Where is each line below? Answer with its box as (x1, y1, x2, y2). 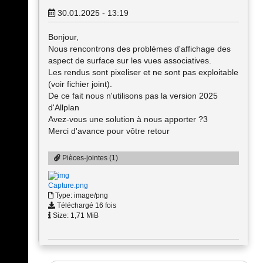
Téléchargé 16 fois (55, 201, 116, 210)
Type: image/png (53, 191, 108, 200)
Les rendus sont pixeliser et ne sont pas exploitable (48, 68, 238, 77)
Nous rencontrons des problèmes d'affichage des (48, 44, 231, 53)
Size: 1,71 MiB (51, 211, 99, 220)
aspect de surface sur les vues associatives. (48, 56, 211, 65)
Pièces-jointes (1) (60, 154, 118, 162)
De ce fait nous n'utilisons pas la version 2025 (48, 91, 218, 100)
